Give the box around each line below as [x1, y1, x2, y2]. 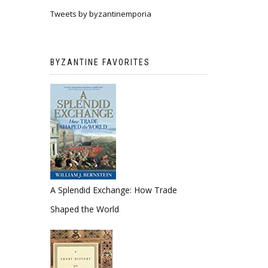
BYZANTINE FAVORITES [50, 57, 150, 68]
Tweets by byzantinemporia [50, 8, 151, 20]
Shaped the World [50, 203, 119, 215]
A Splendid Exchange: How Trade [50, 184, 177, 196]
